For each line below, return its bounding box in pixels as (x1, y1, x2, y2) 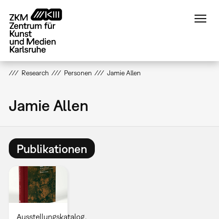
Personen (64, 69, 92, 77)
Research (21, 69, 49, 77)
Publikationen (16, 141, 87, 155)
